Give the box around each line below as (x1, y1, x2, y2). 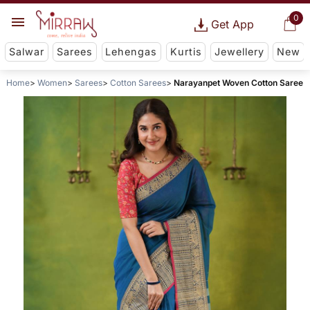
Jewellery (214, 46, 264, 58)
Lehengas (105, 46, 158, 58)
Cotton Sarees (109, 77, 166, 89)
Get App (210, 17, 254, 31)
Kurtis (170, 46, 202, 58)
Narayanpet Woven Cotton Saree (173, 77, 303, 89)
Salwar (8, 46, 44, 58)
